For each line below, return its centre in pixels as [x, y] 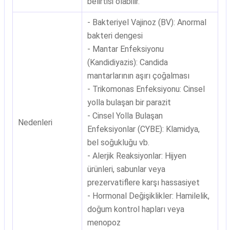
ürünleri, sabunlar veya [126, 169]
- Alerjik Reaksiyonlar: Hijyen [137, 156]
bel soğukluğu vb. [118, 142]
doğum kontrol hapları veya [136, 209]
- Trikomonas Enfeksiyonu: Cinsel [146, 89]
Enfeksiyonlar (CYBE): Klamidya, [143, 129]
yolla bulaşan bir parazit [129, 102]
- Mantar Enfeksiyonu [125, 49]
